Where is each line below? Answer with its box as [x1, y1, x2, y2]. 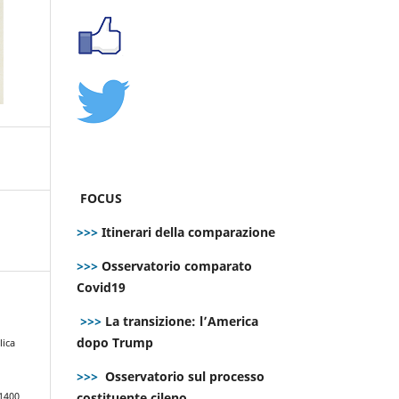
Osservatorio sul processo [105, 367, 265, 385]
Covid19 [77, 278, 129, 296]
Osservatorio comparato [102, 256, 252, 274]
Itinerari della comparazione [98, 223, 275, 240]
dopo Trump [77, 333, 153, 351]
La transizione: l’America [102, 312, 258, 330]
